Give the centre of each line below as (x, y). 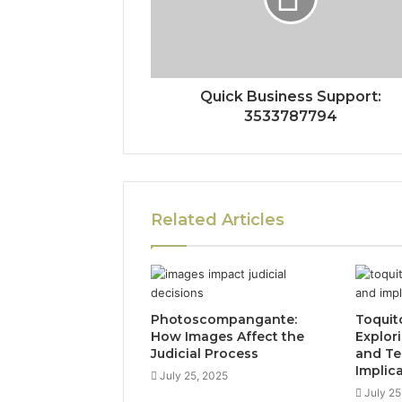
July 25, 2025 (194, 376)
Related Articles (218, 220)
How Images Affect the (227, 337)
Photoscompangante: (224, 320)
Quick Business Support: (290, 97)
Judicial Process (205, 354)
